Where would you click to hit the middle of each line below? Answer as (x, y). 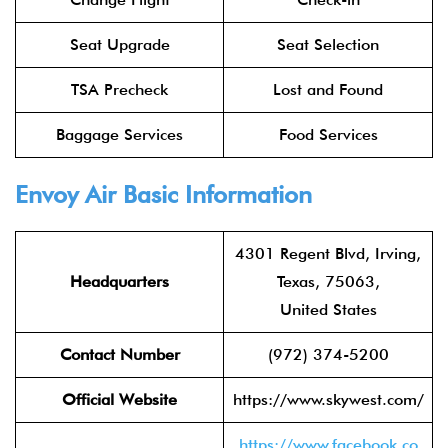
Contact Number (119, 354)
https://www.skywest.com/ (328, 399)
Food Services (328, 134)
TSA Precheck (119, 89)
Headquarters (119, 281)
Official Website (119, 399)
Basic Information (214, 194)
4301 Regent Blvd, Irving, (328, 253)
